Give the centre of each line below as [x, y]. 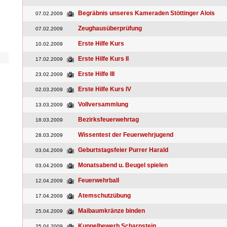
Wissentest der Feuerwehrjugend [126, 135]
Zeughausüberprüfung [110, 28]
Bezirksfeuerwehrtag [108, 120]
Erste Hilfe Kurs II [103, 59]
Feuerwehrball [99, 180]
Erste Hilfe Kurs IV [105, 89]
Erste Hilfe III [96, 74]
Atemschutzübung [104, 196]
